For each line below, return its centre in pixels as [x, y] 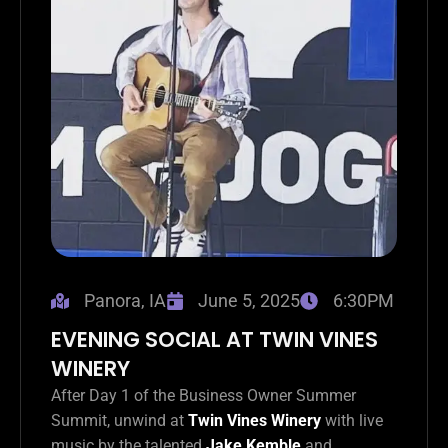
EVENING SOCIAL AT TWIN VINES [214, 340]
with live [352, 421]
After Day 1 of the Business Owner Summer [203, 396]
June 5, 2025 [249, 301]
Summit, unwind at [119, 421]
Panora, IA [124, 301]
